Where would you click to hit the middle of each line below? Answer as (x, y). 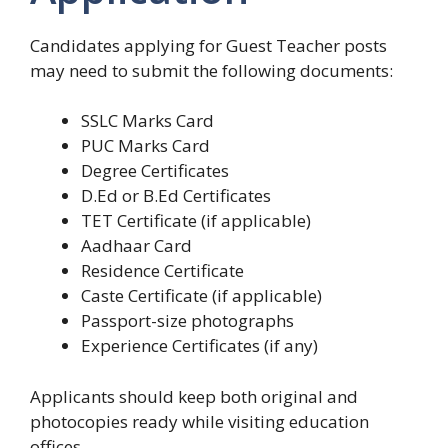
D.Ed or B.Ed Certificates (176, 196)
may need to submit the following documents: (211, 70)
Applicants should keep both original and (194, 396)
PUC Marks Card (145, 146)
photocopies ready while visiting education (199, 421)
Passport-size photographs (187, 321)
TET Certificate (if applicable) (196, 221)
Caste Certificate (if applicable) (201, 296)
